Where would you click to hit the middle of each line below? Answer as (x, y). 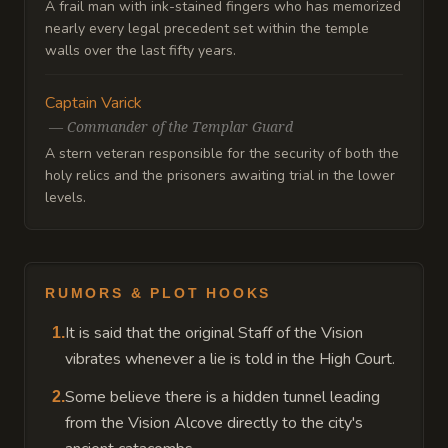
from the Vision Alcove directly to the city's (214, 423)
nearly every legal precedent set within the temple (207, 28)
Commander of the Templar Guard (180, 126)
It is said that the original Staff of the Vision (214, 333)
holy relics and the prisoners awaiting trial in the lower (220, 175)
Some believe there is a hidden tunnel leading (222, 397)
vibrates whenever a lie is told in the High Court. (230, 359)
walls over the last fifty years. (140, 50)
